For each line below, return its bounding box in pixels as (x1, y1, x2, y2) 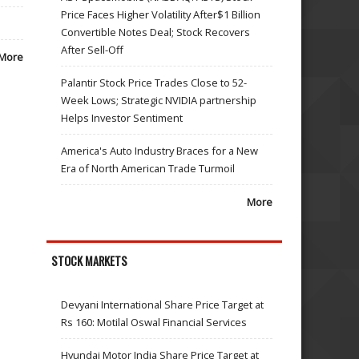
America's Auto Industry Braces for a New (61, 143, 259, 158)
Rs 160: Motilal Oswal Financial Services (61, 315, 248, 330)
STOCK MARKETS (51, 252, 128, 269)
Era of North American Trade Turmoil (61, 160, 236, 175)
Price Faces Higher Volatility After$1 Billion (61, 6, 261, 22)
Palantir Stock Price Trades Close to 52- (61, 75, 248, 90)
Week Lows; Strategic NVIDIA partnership (61, 92, 257, 107)
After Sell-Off (61, 42, 124, 57)
